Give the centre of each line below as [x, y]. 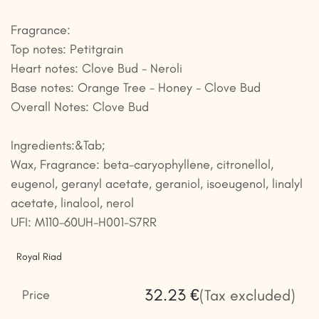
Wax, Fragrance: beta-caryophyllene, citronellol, [142, 165]
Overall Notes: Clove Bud [80, 107]
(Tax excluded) [247, 296]
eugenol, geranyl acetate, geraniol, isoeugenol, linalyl [157, 184]
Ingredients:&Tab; [58, 146]
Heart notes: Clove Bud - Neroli [96, 69]
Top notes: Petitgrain [67, 49]
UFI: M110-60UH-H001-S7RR [84, 223]
